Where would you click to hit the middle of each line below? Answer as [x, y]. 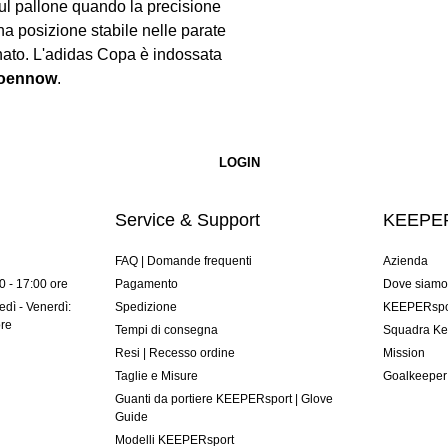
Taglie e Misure [156, 376]
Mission [404, 353]
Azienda [406, 261]
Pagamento [146, 284]
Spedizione [145, 307]
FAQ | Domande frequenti [183, 261]
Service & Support [187, 220]
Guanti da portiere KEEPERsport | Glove [223, 399]
